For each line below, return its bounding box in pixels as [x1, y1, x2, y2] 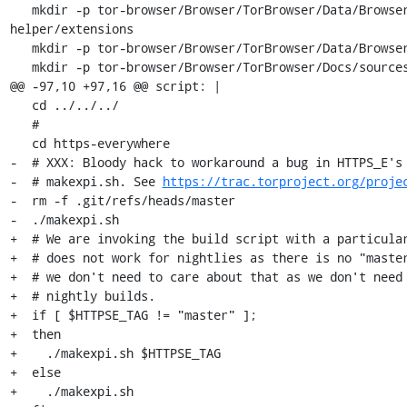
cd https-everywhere [9, 134, 32, 152]
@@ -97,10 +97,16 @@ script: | [9, 77, 221, 94]
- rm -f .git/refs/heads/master [9, 192, 235, 209]
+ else [9, 363, 61, 381]
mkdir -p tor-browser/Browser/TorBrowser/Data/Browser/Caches [9, 39, 32, 56]
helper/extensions [9, 20, 134, 37]
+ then [9, 325, 61, 342]
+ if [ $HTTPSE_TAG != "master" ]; [9, 306, 257, 323]
